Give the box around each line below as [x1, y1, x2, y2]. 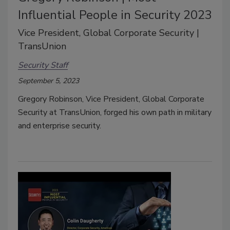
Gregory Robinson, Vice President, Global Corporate [18, 93, 204, 105]
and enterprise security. [18, 120, 101, 132]
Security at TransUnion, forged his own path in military [18, 107, 212, 119]
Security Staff [18, 59, 68, 71]
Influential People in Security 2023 [18, 7, 212, 24]
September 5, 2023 [18, 76, 79, 86]
